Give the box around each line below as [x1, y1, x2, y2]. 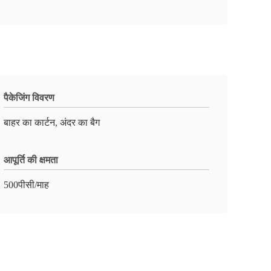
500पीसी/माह [4, 180, 49, 190]
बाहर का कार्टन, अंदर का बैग [4, 117, 100, 128]
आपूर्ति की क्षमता [4, 155, 58, 165]
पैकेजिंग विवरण [4, 93, 54, 103]
